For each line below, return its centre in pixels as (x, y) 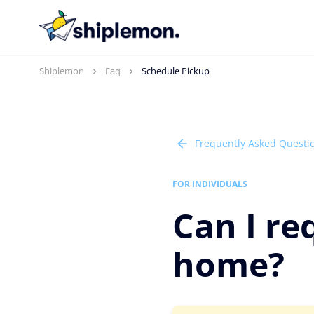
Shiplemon (62, 71)
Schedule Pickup (176, 71)
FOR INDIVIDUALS (210, 184)
